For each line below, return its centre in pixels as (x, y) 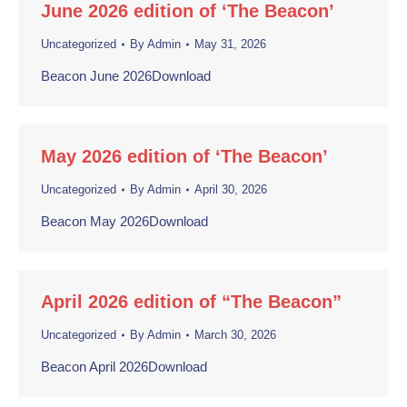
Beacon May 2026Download (124, 221)
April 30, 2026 (231, 189)
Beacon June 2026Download (126, 76)
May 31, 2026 (230, 44)
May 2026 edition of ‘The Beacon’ (184, 156)
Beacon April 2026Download (124, 367)
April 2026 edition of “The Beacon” (191, 302)
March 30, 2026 (235, 335)
